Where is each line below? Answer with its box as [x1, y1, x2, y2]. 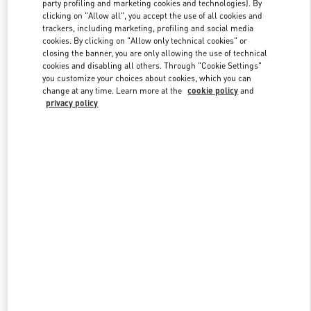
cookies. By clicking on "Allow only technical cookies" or [42, 35, 248, 46]
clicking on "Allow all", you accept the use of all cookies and [42, 10, 263, 21]
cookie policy [187, 85, 239, 96]
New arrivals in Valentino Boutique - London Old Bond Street [28, 190, 283, 201]
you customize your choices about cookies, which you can [42, 72, 252, 83]
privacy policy [46, 97, 99, 108]
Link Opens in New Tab [154, 35, 289, 49]
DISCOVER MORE [126, 116, 185, 126]
